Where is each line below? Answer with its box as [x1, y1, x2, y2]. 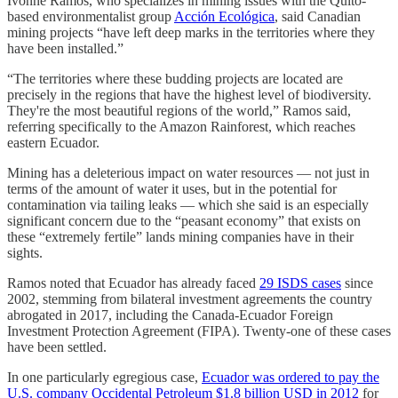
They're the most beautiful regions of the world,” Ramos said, [7, 103, 351, 119]
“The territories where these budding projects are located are [7, 71, 343, 87]
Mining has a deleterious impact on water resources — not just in [7, 165, 370, 181]
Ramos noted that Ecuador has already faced [7, 275, 259, 291]
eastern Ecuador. [7, 135, 99, 151]
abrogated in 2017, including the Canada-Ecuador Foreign [7, 307, 333, 323]
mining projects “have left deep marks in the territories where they [7, 25, 375, 41]
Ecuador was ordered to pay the [202, 370, 379, 386]
